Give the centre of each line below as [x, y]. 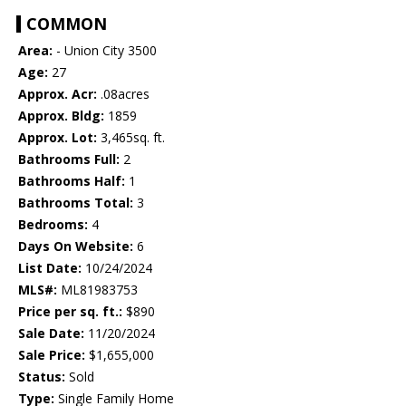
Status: [42, 377]
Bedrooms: [53, 225]
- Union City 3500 [105, 51]
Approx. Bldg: [61, 116]
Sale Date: [51, 333]
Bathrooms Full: [69, 159]
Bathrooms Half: [72, 181]
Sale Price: [52, 355]
